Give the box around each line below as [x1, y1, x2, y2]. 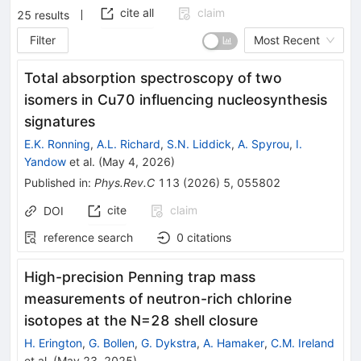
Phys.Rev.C [94, 175, 155, 189]
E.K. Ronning [24, 136, 90, 151]
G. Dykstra [141, 335, 197, 350]
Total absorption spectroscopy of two [24, 68, 282, 86]
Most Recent [254, 32, 320, 47]
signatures [24, 112, 95, 130]
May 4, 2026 [102, 154, 171, 168]
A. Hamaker [203, 335, 264, 350]
